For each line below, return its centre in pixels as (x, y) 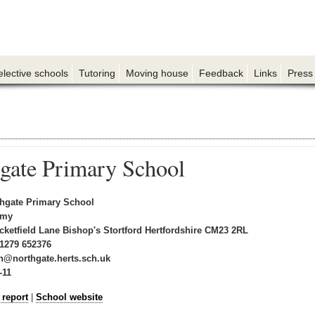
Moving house (157, 73)
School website (69, 297)
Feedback (221, 73)
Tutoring (97, 73)
